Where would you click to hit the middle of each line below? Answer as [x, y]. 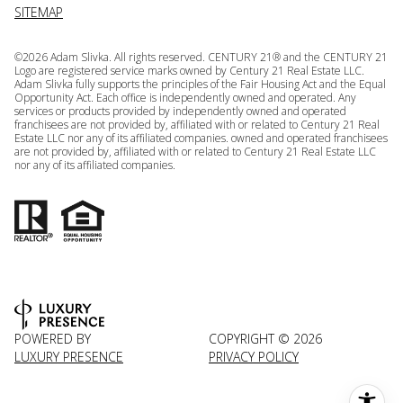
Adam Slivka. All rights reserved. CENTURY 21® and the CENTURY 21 [218, 58]
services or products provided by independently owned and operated [180, 112]
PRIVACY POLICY [254, 357]
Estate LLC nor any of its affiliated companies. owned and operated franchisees [201, 139]
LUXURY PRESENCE [69, 357]
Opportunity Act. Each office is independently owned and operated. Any [185, 98]
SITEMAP [39, 13]
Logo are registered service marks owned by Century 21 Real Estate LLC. [189, 71]
